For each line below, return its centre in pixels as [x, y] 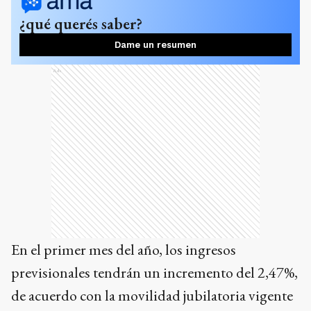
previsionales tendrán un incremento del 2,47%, [154, 272]
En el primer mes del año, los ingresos [124, 250]
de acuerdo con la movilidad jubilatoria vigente [152, 295]
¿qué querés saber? [81, 24]
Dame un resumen [155, 45]
